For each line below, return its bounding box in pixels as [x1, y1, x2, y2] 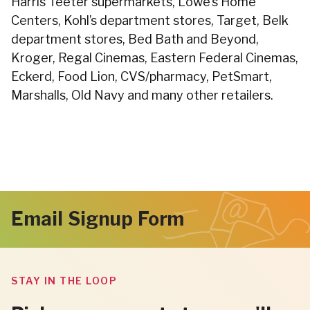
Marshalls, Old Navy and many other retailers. [11, 88, 273, 102]
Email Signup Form [11, 208, 185, 230]
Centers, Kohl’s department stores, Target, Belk [11, 13, 289, 28]
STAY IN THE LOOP [11, 275, 117, 286]
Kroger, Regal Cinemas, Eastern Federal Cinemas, [11, 51, 298, 65]
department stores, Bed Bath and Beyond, [11, 32, 259, 46]
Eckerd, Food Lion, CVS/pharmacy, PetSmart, [11, 69, 272, 84]
